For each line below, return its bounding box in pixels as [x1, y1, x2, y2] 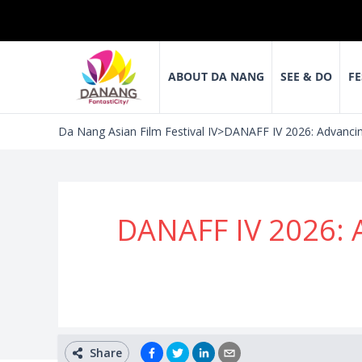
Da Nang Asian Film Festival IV [58, 124, 217, 140]
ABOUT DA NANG [167, 69, 264, 85]
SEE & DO [280, 69, 332, 85]
